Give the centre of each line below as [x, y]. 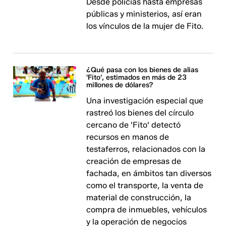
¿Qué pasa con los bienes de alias [143, 70]
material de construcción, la [139, 197]
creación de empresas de [134, 161]
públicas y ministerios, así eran [144, 14]
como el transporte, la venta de [145, 185]
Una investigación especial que [145, 101]
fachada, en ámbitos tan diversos [149, 173]
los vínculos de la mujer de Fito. [145, 26]
